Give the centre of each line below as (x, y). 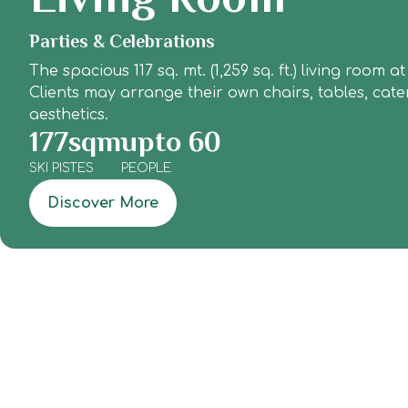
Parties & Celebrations (122, 41)
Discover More (103, 203)
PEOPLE (146, 168)
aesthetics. (69, 115)
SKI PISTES (61, 168)
